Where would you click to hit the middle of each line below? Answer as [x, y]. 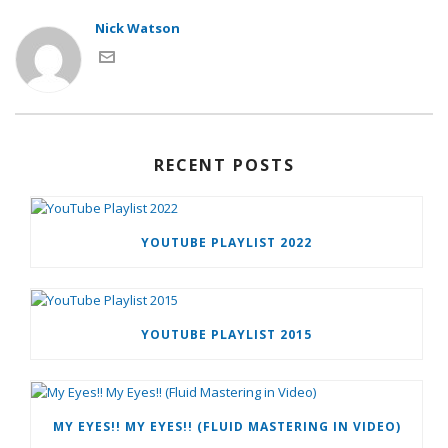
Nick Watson [137, 28]
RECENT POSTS [224, 165]
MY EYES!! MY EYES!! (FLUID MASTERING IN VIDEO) [226, 427]
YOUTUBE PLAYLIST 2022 [226, 243]
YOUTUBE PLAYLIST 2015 [226, 335]
